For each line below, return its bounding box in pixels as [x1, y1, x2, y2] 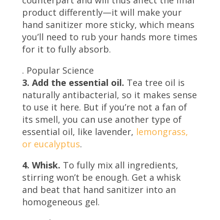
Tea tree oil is [124, 76, 185, 88]
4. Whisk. [22, 159, 60, 171]
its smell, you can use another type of [22, 113, 182, 125]
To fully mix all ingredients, [60, 159, 178, 171]
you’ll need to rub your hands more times [22, 30, 197, 43]
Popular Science [24, 64, 94, 76]
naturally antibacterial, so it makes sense [22, 88, 197, 101]
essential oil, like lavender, [22, 125, 136, 137]
